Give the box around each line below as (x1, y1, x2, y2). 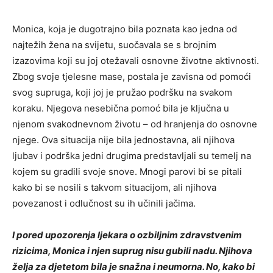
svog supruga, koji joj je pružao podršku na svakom (12, 87, 232, 99)
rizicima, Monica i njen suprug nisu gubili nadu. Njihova (12, 245, 252, 257)
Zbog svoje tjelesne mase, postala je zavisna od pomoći (12, 71, 251, 83)
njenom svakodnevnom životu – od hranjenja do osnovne (12, 118, 257, 130)
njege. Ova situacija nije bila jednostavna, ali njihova (12, 134, 235, 146)
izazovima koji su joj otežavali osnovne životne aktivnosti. (12, 55, 259, 67)
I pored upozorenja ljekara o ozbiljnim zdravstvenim (12, 229, 242, 241)
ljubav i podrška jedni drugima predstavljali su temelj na (12, 150, 251, 162)
